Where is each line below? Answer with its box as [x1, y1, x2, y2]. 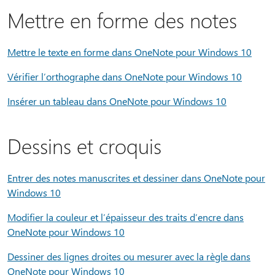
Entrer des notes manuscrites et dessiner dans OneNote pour [7, 171, 265, 184]
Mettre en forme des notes [7, 6, 237, 33]
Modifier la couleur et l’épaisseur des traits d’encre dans [7, 211, 244, 223]
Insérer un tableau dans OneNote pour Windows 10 [7, 95, 227, 107]
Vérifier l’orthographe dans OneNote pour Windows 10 [7, 70, 242, 83]
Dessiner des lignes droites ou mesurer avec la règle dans [7, 250, 250, 263]
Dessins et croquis [7, 132, 161, 159]
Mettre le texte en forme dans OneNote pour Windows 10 [7, 45, 252, 58]
